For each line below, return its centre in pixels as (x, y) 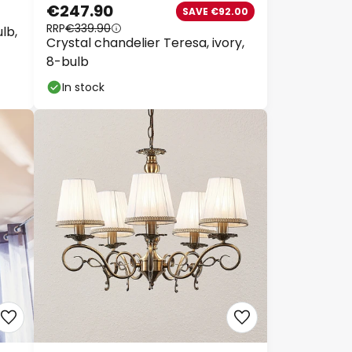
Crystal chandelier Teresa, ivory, (139, 39)
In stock (77, 83)
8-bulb (62, 58)
